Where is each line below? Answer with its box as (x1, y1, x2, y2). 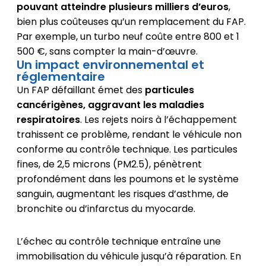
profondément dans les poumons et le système (16, 172, 239, 186)
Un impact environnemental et (16, 56, 204, 73)
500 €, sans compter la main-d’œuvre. (16, 44, 198, 58)
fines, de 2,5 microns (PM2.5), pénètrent (16, 157, 202, 171)
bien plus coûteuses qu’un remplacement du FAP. (16, 14, 246, 28)
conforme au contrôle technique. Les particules (16, 142, 237, 156)
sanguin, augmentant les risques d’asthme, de (16, 186, 229, 201)
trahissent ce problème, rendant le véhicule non (16, 127, 242, 141)
